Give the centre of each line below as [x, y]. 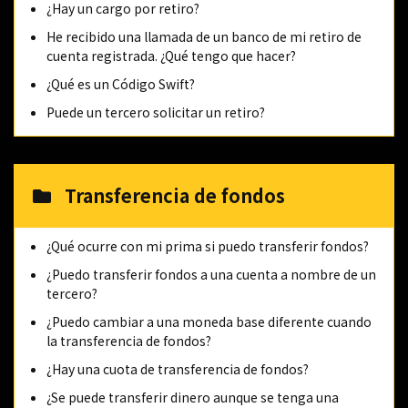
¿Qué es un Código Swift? [121, 84]
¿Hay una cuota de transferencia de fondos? [178, 369]
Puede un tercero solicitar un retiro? [156, 112]
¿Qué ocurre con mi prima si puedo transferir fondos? [208, 246]
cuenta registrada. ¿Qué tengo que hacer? [171, 56]
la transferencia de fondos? [129, 341]
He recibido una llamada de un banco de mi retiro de [204, 36]
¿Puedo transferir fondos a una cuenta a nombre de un [211, 274]
